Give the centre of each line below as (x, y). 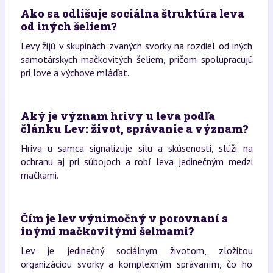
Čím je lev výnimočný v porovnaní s (124, 218)
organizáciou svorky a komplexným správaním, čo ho (136, 264)
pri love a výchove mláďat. (75, 73)
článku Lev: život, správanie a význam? (134, 129)
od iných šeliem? (68, 26)
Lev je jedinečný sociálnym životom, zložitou (136, 250)
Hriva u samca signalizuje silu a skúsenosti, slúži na (136, 148)
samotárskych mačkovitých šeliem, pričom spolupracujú (136, 59)
